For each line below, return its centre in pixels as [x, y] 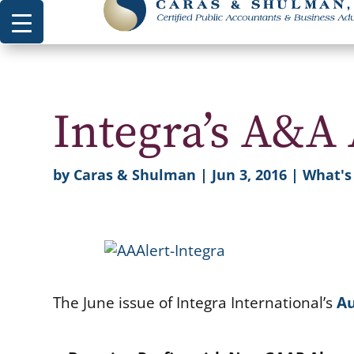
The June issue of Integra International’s [195, 302]
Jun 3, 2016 [250, 174]
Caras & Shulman [135, 174]
